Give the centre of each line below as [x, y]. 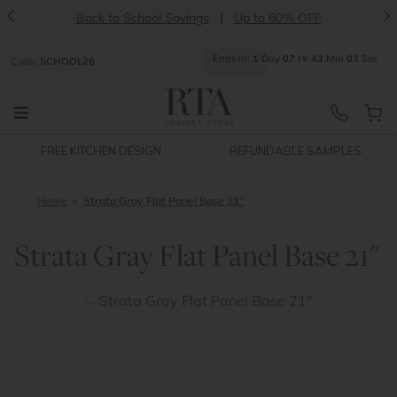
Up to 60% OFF [277, 17]
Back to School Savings [142, 17]
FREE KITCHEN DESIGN [101, 151]
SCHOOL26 [67, 61]
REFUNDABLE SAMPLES [296, 151]
